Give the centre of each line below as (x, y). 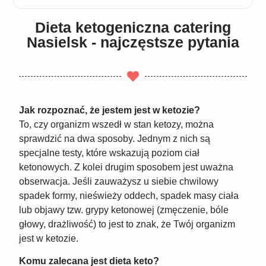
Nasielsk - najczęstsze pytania (133, 42)
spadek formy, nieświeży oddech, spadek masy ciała (129, 195)
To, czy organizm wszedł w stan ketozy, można (117, 124)
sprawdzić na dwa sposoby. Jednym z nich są (115, 138)
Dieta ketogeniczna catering (133, 27)
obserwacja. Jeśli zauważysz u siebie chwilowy (119, 181)
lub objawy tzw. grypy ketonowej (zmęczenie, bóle (124, 210)
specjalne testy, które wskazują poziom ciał (110, 153)
